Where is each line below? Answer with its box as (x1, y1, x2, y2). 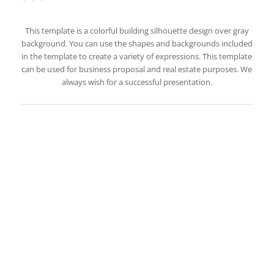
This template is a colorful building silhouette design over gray (24, 25, 249, 37)
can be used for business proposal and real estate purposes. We (21, 64, 253, 75)
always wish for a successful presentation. (61, 76, 212, 88)
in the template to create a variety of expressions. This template (21, 51, 253, 62)
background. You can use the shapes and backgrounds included (21, 38, 253, 50)
